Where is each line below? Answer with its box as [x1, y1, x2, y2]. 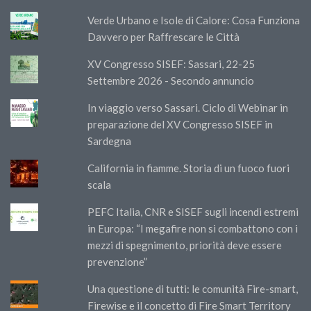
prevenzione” [87, 255, 148, 268]
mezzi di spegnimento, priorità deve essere [87, 238, 283, 251]
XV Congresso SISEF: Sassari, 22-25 [87, 57, 255, 70]
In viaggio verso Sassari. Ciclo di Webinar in [87, 101, 289, 114]
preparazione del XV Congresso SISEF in [87, 117, 274, 131]
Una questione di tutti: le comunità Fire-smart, [87, 282, 299, 295]
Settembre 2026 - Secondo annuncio [87, 74, 255, 87]
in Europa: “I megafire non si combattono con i [87, 221, 299, 235]
